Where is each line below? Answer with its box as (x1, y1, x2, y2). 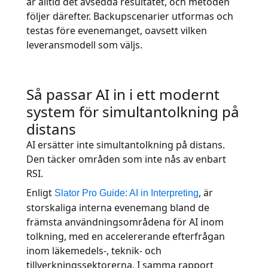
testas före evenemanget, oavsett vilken (26, 24, 207, 37)
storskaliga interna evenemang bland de (26, 201, 209, 214)
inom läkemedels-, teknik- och (26, 244, 162, 257)
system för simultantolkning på (26, 102, 239, 121)
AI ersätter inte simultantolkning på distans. (26, 138, 225, 151)
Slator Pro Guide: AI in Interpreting (54, 188, 199, 198)
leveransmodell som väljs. (26, 38, 145, 51)
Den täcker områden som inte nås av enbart (26, 153, 226, 166)
